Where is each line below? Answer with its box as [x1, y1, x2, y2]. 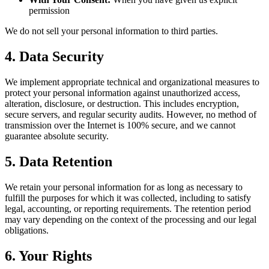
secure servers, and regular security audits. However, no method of [5, 109, 256, 120]
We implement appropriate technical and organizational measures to [5, 77, 259, 88]
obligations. [5, 225, 49, 235]
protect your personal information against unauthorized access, [5, 88, 240, 98]
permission [29, 5, 70, 16]
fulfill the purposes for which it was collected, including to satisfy [5, 192, 251, 203]
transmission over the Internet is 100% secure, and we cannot [5, 120, 235, 131]
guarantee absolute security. [5, 131, 109, 142]
